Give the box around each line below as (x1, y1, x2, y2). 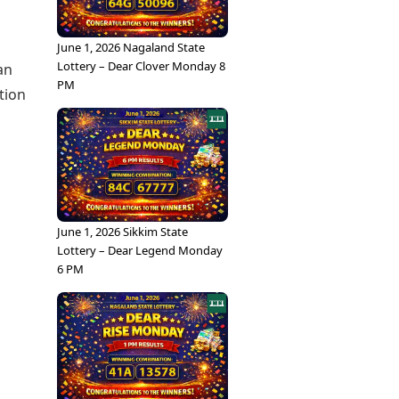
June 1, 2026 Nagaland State (57, 39, 205, 55)
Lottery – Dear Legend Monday (57, 242, 223, 258)
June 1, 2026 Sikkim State (57, 224, 188, 240)
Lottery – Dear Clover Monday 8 (57, 58, 225, 74)
